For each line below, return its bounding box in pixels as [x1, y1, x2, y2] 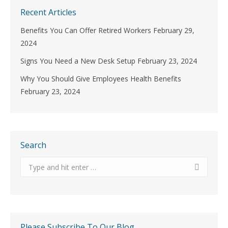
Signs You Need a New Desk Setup [20, 56, 135, 66]
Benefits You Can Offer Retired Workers [20, 25, 151, 35]
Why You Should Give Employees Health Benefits [20, 74, 181, 83]
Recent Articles [20, 7, 76, 18]
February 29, [153, 25, 194, 35]
